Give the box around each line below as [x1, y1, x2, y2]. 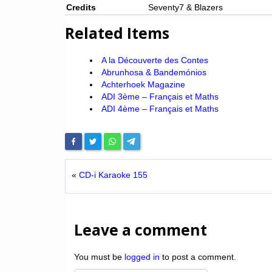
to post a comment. [160, 252, 236, 262]
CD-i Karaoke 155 [79, 170, 148, 180]
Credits [66, 2, 96, 13]
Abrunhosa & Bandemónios [101, 67, 206, 78]
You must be [74, 252, 124, 262]
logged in [124, 252, 160, 262]
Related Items [65, 23, 169, 44]
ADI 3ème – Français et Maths [101, 92, 219, 102]
